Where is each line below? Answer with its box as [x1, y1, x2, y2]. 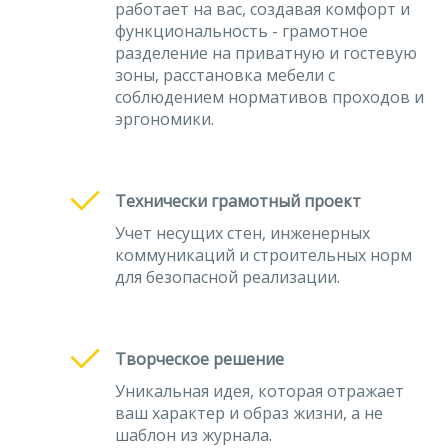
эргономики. [115, 108, 214, 130]
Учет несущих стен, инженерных [115, 222, 370, 244]
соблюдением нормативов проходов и [115, 86, 424, 108]
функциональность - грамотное [115, 20, 368, 42]
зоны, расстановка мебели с [115, 64, 335, 86]
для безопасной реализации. [115, 266, 340, 288]
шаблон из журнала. [115, 424, 272, 446]
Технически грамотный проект [115, 190, 361, 212]
